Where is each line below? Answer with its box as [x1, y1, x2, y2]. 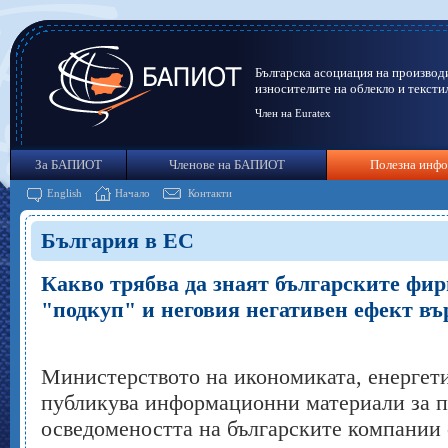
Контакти [188, 187, 232, 199]
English [47, 187, 82, 199]
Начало [115, 187, 150, 199]
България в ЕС [41, 228, 194, 253]
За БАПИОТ [35, 157, 102, 172]
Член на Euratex [255, 107, 331, 119]
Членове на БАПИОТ [168, 157, 285, 172]
